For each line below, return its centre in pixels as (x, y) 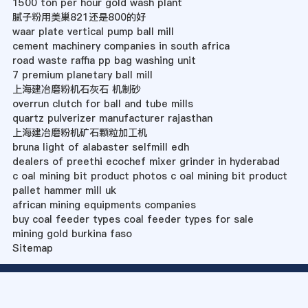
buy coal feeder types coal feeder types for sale (133, 220)
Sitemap (32, 249)
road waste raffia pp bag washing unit (104, 61)
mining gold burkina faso (72, 234)
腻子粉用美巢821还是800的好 (79, 18)
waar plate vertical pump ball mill (93, 32)
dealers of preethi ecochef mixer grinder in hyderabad (146, 162)
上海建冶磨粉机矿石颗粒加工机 (79, 133)
